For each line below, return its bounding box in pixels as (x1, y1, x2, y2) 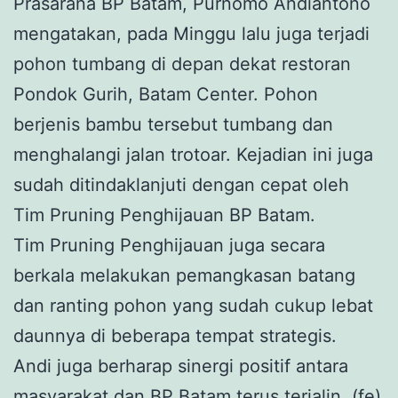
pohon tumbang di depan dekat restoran (13, 52, 351, 75)
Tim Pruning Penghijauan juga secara (13, 234, 325, 256)
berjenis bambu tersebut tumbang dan (13, 113, 333, 135)
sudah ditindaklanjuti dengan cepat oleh (13, 173, 349, 195)
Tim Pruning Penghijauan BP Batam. (13, 203, 315, 226)
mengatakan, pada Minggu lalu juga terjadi (13, 22, 370, 44)
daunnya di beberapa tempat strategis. (13, 324, 337, 346)
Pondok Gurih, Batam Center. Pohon (13, 83, 318, 105)
